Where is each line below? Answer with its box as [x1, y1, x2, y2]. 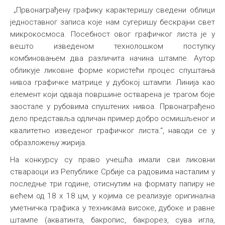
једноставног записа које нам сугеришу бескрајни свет [10, 18, 215, 27]
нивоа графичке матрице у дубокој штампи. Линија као [10, 78, 215, 87]
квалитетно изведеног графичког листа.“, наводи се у [10, 126, 215, 135]
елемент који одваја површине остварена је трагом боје [10, 90, 215, 99]
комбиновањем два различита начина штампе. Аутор [10, 54, 215, 63]
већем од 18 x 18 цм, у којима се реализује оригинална [10, 191, 215, 200]
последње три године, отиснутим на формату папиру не [10, 179, 215, 188]
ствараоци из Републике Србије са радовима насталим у [10, 167, 215, 176]
